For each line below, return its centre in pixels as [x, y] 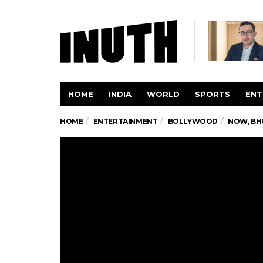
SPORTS [213, 94]
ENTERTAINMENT [125, 121]
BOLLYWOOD [193, 121]
